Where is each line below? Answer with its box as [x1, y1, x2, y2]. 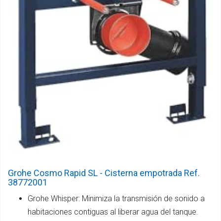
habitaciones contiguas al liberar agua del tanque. [28, 207, 198, 217]
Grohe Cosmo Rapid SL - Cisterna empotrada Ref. [8, 168, 200, 179]
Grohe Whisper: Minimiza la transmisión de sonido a [28, 194, 205, 204]
